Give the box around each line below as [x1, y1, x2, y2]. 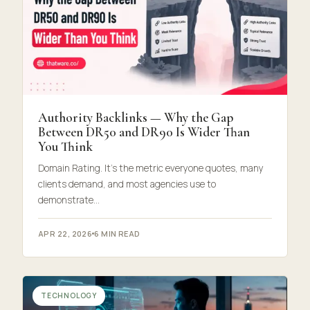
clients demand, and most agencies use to [38, 177, 216, 190]
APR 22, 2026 [38, 228, 93, 239]
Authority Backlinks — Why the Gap [38, 109, 233, 125]
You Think [38, 138, 93, 154]
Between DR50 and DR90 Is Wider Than [38, 123, 250, 140]
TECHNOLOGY [41, 290, 97, 300]
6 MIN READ [94, 228, 140, 239]
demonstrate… [38, 193, 100, 206]
